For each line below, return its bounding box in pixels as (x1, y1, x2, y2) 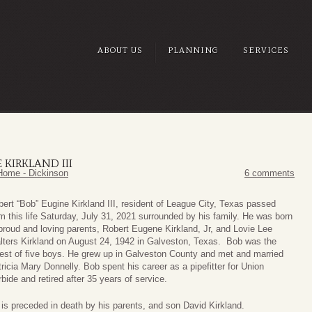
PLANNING (168, 45, 218, 55)
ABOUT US (97, 45, 143, 55)
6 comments (244, 168, 295, 179)
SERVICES (243, 45, 289, 55)
